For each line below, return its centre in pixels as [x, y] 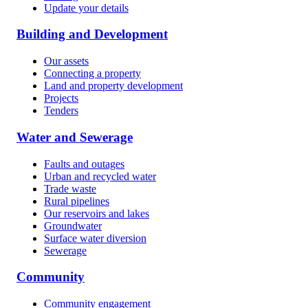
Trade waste [70, 188]
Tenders [61, 111]
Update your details [86, 8]
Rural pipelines [77, 201]
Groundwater [73, 225]
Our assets [66, 61]
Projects [61, 98]
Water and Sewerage [75, 137]
